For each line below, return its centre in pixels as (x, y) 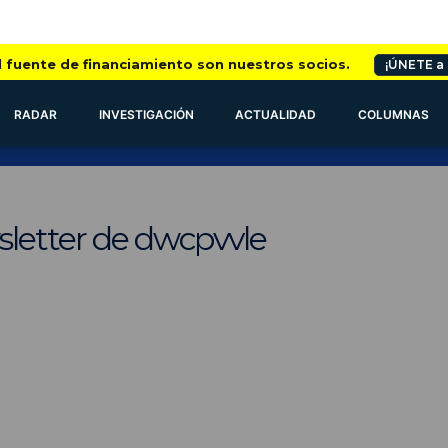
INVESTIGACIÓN (146, 114)
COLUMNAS (394, 114)
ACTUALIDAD (276, 114)
